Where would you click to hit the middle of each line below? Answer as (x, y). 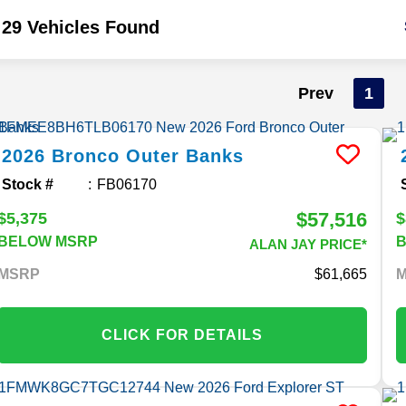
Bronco (86, 155)
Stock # (28, 184)
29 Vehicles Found (81, 27)
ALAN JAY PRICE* (309, 244)
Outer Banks (185, 155)
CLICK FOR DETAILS (183, 334)
